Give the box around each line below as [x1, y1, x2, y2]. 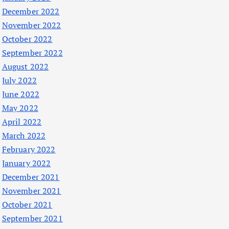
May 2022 [2, 102, 38, 114]
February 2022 [2, 144, 56, 155]
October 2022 [2, 33, 53, 45]
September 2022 [2, 47, 63, 59]
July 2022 [2, 75, 37, 86]
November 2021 [2, 185, 61, 197]
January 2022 [2, 157, 51, 169]
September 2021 [2, 213, 63, 224]
